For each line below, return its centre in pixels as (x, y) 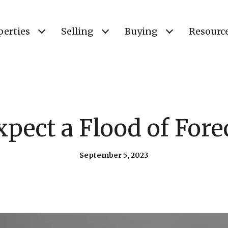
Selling (77, 31)
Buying (141, 31)
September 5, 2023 (114, 155)
